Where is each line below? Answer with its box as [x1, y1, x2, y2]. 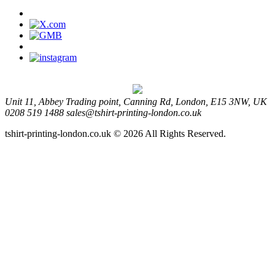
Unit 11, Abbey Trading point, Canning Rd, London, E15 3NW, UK [5, 96, 267, 107]
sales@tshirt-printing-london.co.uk [66, 107, 201, 118]
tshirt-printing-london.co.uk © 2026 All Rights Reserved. [5, 128, 226, 139]
